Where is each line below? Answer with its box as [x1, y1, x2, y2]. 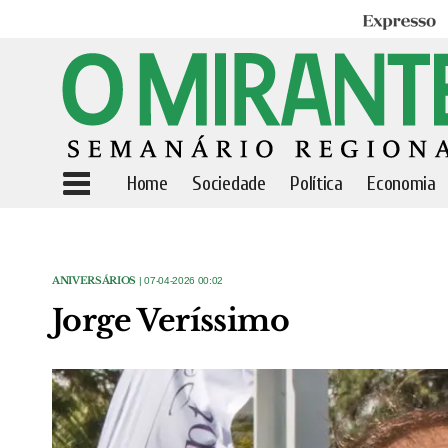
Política [290, 172, 343, 195]
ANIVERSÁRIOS [52, 274, 137, 287]
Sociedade [192, 172, 266, 195]
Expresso [361, 13, 419, 32]
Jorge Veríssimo [52, 302, 289, 339]
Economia [367, 172, 436, 195]
